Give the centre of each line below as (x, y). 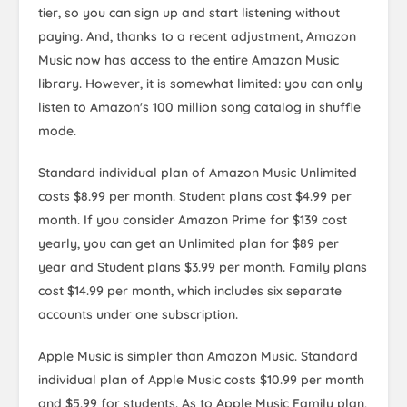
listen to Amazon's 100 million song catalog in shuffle (199, 107)
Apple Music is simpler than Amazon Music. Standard (198, 356)
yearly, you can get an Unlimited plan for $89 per (189, 243)
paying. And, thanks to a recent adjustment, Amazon (197, 36)
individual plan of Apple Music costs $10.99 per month (201, 380)
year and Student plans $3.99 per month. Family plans (203, 267)
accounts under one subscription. (138, 314)
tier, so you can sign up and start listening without (189, 13)
